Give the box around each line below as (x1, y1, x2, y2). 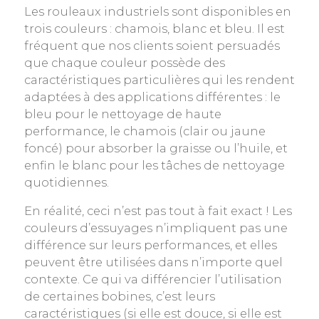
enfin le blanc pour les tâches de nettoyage (23, 157, 285, 172)
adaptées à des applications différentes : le (23, 89, 281, 104)
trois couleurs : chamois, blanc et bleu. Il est (23, 21, 285, 36)
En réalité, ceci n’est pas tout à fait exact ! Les (23, 204, 292, 218)
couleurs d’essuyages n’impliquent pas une (23, 221, 288, 235)
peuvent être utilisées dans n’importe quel (23, 255, 283, 269)
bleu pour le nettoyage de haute (23, 106, 221, 121)
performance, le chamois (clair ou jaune (23, 123, 266, 138)
